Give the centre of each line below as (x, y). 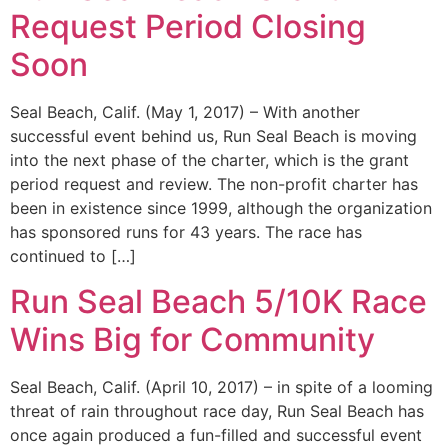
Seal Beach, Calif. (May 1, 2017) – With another (185, 112)
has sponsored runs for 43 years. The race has (186, 232)
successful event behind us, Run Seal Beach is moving (213, 136)
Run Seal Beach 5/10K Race (218, 301)
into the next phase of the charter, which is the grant (209, 160)
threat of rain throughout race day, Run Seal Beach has (217, 410)
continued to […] (73, 256)
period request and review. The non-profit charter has (214, 184)
